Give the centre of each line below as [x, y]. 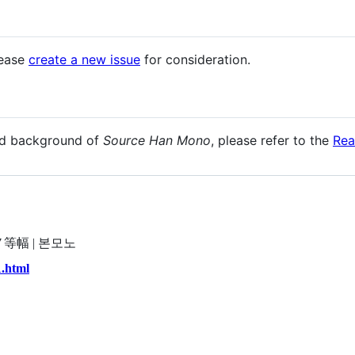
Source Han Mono [157, 141]
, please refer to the [272, 141]
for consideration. [195, 60]
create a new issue [84, 60]
